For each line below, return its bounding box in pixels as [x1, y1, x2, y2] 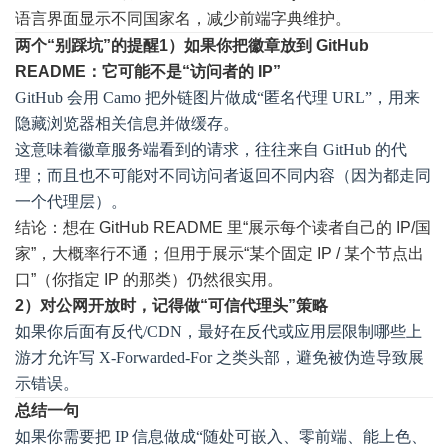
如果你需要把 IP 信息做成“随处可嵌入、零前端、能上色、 [15, 428, 427, 445]
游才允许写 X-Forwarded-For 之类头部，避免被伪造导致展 [15, 349, 424, 366]
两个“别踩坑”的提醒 [15, 37, 159, 54]
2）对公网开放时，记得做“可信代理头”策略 [15, 297, 328, 314]
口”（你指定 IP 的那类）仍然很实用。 [15, 271, 283, 288]
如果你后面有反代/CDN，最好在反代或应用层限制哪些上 [15, 323, 422, 340]
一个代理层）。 [15, 193, 127, 210]
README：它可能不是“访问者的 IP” [15, 63, 281, 80]
